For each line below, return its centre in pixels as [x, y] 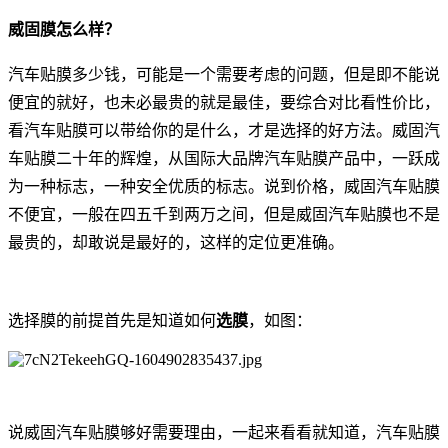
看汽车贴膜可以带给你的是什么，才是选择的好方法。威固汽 [224, 131]
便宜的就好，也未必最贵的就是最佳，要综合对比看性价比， [224, 103]
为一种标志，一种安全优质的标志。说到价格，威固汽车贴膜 [224, 187]
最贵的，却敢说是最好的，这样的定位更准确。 [176, 243]
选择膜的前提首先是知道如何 [112, 321]
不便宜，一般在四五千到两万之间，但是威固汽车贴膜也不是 [224, 215]
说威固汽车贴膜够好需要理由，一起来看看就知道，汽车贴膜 [224, 433]
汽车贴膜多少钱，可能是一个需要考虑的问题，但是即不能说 [224, 75]
